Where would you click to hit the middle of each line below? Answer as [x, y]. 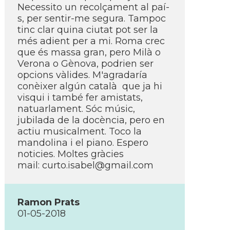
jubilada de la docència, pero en [91, 120]
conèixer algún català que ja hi [90, 86]
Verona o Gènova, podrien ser [85, 64]
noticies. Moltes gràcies [71, 154]
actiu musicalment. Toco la [80, 131]
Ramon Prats [49, 202]
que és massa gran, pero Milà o [89, 52]
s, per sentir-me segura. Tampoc [92, 18]
